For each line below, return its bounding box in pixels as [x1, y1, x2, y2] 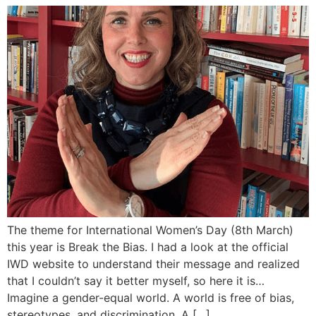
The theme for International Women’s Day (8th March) [7, 223, 293, 238]
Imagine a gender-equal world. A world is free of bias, [7, 291, 294, 305]
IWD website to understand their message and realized [7, 257, 300, 272]
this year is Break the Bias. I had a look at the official [7, 240, 288, 255]
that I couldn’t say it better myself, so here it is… [7, 274, 272, 288]
